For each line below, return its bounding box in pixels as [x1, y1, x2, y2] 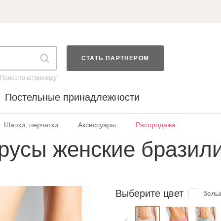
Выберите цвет [115, 187, 184, 199]
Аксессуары [78, 120, 116, 129]
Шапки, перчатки [4, 120, 58, 129]
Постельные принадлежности [5, 91, 140, 103]
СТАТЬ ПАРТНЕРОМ [81, 54, 149, 62]
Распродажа [136, 120, 176, 129]
